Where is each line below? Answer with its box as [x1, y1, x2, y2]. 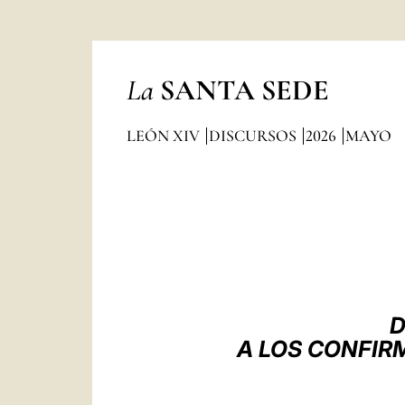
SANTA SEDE [159, 72, 329, 108]
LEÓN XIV [126, 126, 203, 146]
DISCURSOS [208, 126, 300, 146]
